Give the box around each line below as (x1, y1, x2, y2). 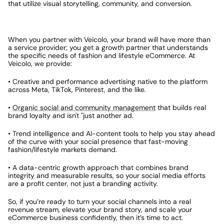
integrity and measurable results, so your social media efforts (8, 171, 205, 180)
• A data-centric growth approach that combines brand (8, 163, 188, 172)
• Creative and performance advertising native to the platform (8, 77, 207, 86)
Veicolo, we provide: (8, 59, 72, 68)
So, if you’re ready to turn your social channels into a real (8, 197, 191, 206)
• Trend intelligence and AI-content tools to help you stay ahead (8, 129, 215, 138)
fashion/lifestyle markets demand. (8, 145, 117, 154)
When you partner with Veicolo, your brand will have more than (8, 35, 210, 44)
